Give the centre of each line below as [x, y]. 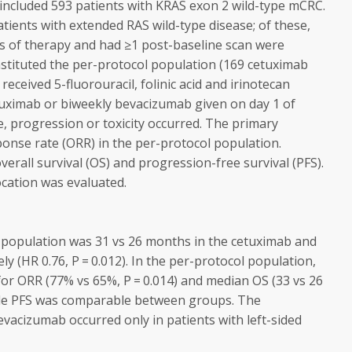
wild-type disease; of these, [230, 25]
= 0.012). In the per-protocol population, [198, 261]
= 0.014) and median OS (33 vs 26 [227, 280]
